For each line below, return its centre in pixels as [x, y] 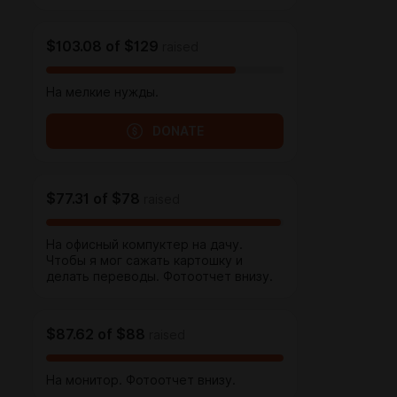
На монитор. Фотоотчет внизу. [141, 380]
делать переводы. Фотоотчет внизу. [160, 276]
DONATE [178, 131]
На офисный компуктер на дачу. [144, 245]
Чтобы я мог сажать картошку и [144, 261]
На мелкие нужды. [102, 92]
